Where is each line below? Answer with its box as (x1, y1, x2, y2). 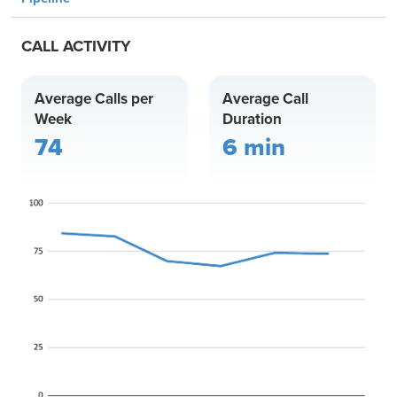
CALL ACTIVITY (21, 35, 131, 58)
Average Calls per (35, 88, 153, 110)
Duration (222, 108, 282, 130)
